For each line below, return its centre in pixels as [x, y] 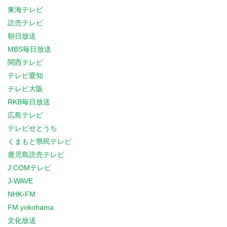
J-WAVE [20, 181]
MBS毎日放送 [29, 49]
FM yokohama [31, 207]
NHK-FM [22, 194]
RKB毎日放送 [29, 102]
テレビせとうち [32, 128]
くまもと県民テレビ [40, 141]
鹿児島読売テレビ [36, 155]
